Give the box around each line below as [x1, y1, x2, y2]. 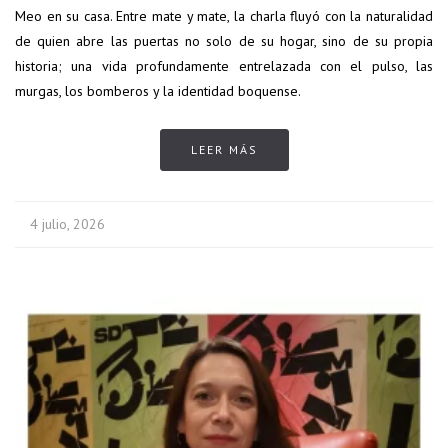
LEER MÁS [190, 142, 258, 158]
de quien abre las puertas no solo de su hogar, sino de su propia [15, 32, 433, 51]
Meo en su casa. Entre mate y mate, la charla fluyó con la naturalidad [15, 7, 433, 26]
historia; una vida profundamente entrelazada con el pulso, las [15, 57, 433, 76]
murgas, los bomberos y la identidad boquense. [15, 82, 301, 101]
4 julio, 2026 [30, 215, 105, 234]
